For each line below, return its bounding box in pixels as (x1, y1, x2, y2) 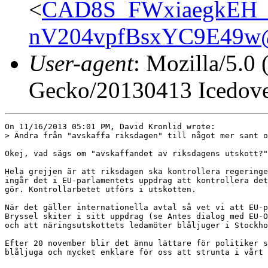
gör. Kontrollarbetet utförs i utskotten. (5, 184, 196, 194)
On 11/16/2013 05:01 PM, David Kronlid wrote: (5, 121, 215, 131)
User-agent (29, 50, 133, 76)
